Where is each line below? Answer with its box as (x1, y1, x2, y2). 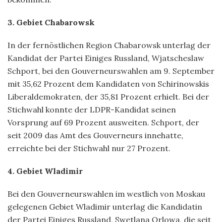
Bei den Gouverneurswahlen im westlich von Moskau (7, 188, 205, 199)
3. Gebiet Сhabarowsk (7, 17, 95, 27)
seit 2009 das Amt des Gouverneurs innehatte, (7, 130, 183, 140)
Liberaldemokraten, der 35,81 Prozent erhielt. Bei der (7, 91, 209, 102)
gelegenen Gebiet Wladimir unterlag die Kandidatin (7, 201, 202, 212)
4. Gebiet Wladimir (7, 166, 83, 176)
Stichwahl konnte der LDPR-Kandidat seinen (7, 104, 176, 114)
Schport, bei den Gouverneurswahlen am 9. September (7, 65, 215, 76)
